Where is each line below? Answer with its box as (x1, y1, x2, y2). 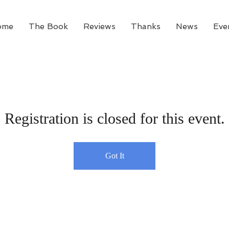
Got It (105, 151, 124, 161)
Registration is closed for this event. (4, 110, 225, 127)
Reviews (83, 21, 116, 32)
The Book (29, 21, 68, 32)
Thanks (131, 21, 161, 32)
